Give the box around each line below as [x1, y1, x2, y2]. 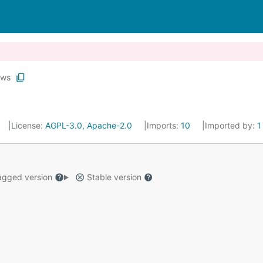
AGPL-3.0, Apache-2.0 [45, 120, 132, 130]
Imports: [147, 120, 181, 130]
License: [11, 120, 45, 130]
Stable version [84, 172, 144, 182]
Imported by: [205, 120, 257, 130]
